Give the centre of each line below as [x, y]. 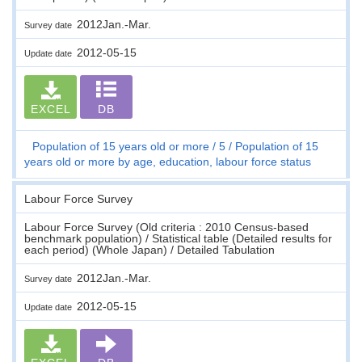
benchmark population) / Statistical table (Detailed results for [178, 238]
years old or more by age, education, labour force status [168, 161]
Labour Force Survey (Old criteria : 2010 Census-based [166, 227]
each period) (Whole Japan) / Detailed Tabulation [149, 249]
